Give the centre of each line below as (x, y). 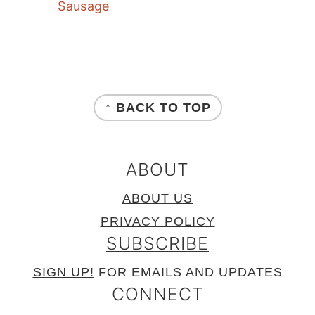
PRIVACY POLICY (157, 221)
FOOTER (57, 89)
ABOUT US (157, 198)
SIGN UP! (63, 272)
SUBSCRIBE (157, 243)
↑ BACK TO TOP (157, 107)
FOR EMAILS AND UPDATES (188, 272)
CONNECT (157, 294)
